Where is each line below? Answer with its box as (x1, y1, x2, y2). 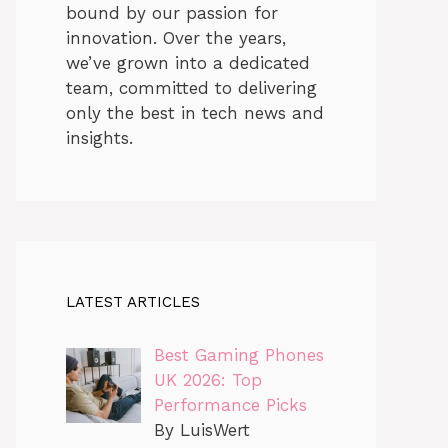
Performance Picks (153, 394, 307, 415)
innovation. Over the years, (66, 27, 286, 48)
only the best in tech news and (66, 102, 324, 123)
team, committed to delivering (66, 77, 317, 98)
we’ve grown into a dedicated (66, 52, 310, 73)
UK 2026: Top (153, 369, 262, 390)
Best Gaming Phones (153, 344, 324, 365)
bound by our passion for (66, 2, 278, 23)
